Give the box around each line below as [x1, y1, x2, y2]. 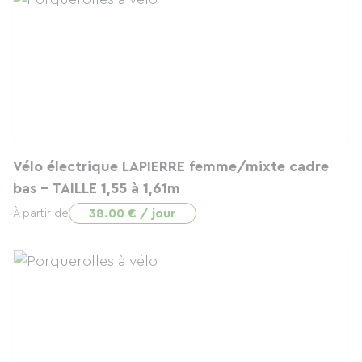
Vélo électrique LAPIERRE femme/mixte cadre [13, 159, 329, 174]
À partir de [13, 208, 69, 219]
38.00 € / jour [89, 207, 176, 220]
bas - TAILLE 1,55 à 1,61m [13, 181, 180, 196]
